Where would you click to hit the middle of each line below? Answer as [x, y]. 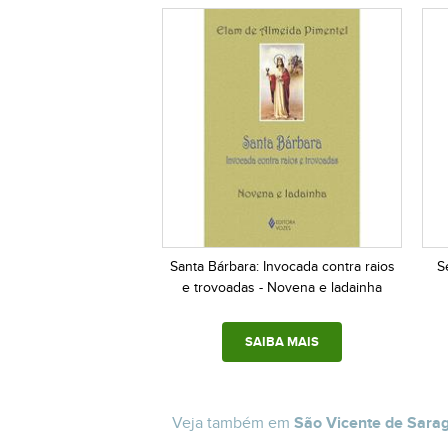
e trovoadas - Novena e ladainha [282, 287]
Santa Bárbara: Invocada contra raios [282, 266]
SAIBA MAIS [282, 341]
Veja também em [233, 422]
